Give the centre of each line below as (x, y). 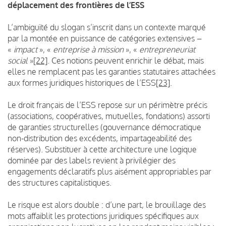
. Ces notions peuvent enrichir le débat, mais (126, 60)
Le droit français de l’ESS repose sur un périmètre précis (107, 105)
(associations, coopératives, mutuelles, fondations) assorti (109, 116)
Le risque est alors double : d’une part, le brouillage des (107, 205)
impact (24, 49)
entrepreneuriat (167, 49)
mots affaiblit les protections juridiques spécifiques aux (103, 216)
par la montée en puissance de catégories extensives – (105, 38)
